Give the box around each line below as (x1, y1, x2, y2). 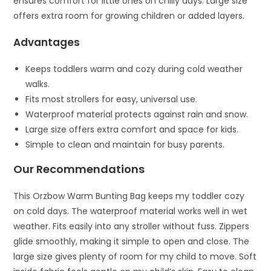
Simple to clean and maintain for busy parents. (25, 138, 225, 151)
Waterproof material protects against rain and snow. (25, 108, 249, 120)
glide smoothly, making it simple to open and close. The (13, 235, 250, 247)
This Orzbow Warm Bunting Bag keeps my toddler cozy (13, 189, 245, 202)
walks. (25, 77, 50, 90)
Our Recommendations (13, 161, 145, 177)
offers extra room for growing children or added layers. (13, 9, 245, 22)
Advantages (13, 34, 80, 50)
